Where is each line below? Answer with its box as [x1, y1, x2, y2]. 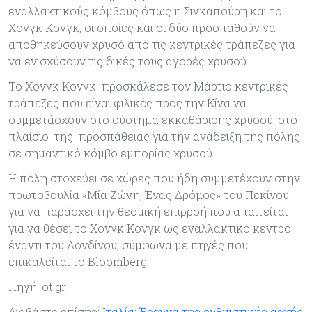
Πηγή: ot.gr [8, 279, 66, 294]
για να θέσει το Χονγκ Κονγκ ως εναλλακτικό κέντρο [8, 220, 291, 235]
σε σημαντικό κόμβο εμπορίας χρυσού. [8, 145, 214, 160]
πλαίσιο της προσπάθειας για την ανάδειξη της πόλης [8, 128, 300, 143]
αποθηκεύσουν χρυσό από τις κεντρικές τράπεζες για [8, 36, 295, 52]
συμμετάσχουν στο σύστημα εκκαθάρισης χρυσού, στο [8, 111, 297, 127]
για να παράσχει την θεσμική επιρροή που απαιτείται [8, 203, 288, 219]
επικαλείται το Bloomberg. [8, 253, 149, 269]
